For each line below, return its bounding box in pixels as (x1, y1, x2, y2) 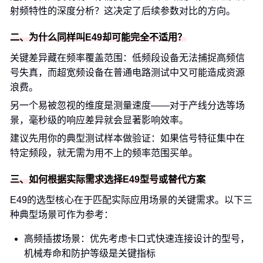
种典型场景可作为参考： (10, 210, 113, 220)
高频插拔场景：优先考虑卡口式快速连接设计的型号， (24, 234, 249, 244)
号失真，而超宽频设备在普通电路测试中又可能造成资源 (10, 68, 245, 77)
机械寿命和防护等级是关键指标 (24, 248, 156, 258)
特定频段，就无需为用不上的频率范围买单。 (10, 148, 198, 158)
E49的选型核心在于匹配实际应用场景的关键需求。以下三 (10, 195, 252, 205)
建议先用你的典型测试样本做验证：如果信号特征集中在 (10, 133, 245, 143)
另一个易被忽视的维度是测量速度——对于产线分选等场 (10, 100, 245, 110)
